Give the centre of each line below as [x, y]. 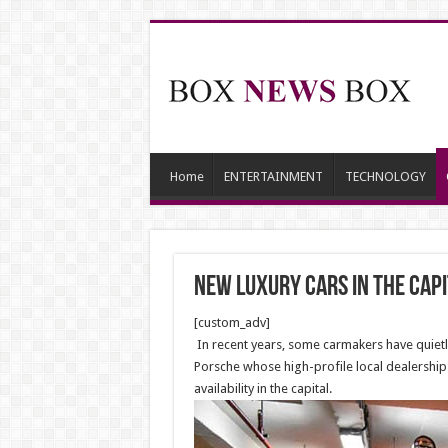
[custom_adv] [231, 322]
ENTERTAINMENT [273, 176]
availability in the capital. [262, 388]
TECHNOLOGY [385, 176]
